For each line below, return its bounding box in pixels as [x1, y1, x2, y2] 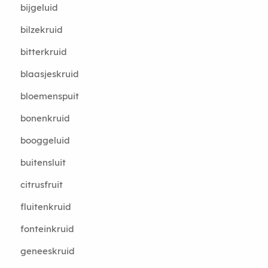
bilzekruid [20, 24, 63, 35]
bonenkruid [20, 112, 70, 124]
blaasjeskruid [20, 68, 79, 80]
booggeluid [20, 135, 70, 146]
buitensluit [20, 157, 66, 168]
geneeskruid [20, 245, 75, 257]
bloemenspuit [20, 90, 79, 102]
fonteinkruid [20, 223, 74, 234]
